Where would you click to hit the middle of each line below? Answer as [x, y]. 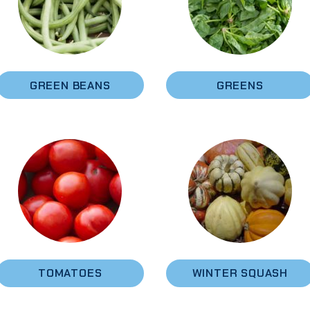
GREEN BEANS [70, 85]
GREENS [240, 85]
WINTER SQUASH [240, 273]
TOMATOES [70, 273]
